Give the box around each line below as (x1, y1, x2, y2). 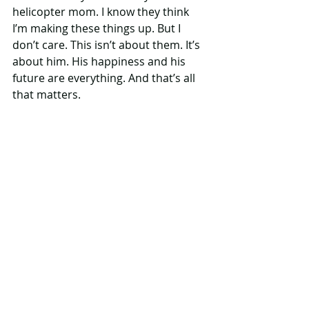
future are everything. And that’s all (12, 70, 198, 86)
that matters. (12, 86, 81, 102)
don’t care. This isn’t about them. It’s (12, 37, 203, 52)
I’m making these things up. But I (12, 20, 183, 36)
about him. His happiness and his (12, 53, 188, 69)
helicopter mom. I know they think (12, 3, 192, 19)
